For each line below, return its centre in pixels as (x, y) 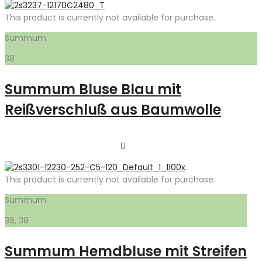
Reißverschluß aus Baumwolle (113, 110)
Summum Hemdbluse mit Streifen (126, 251)
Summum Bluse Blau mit (93, 89)
